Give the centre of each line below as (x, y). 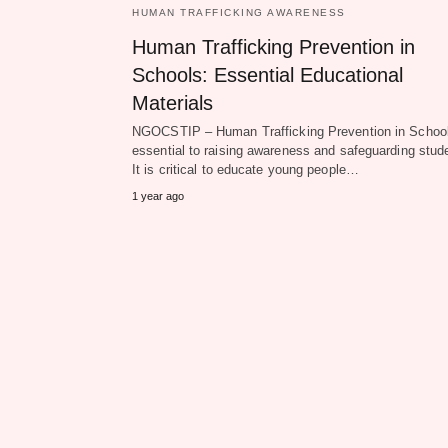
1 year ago (158, 196)
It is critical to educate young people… (245, 170)
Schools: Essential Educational (267, 75)
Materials (172, 103)
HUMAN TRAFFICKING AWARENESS (239, 13)
